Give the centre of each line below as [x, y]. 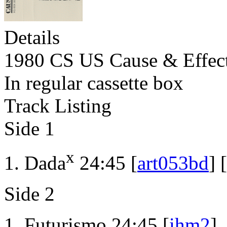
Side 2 [29, 194]
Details [32, 37]
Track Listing [58, 106]
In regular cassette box [94, 83]
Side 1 [29, 129]
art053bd [173, 163]
